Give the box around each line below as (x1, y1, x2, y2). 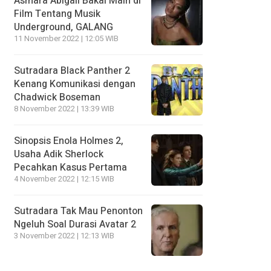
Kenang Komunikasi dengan (14, 76, 135, 91)
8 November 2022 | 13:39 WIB (14, 103, 114, 114)
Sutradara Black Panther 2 (14, 63, 130, 78)
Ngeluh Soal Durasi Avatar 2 (14, 217, 136, 232)
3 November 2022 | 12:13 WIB (14, 230, 114, 241)
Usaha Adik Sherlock (14, 146, 103, 162)
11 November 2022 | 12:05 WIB (14, 33, 119, 44)
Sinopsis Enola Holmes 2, (14, 133, 123, 148)
